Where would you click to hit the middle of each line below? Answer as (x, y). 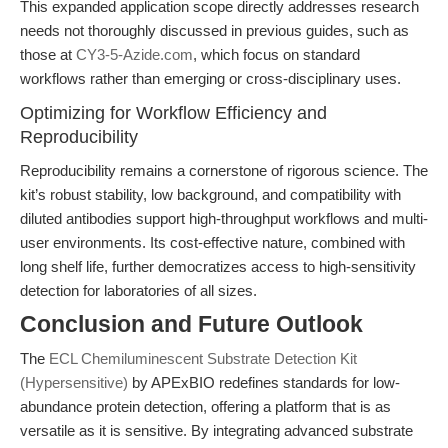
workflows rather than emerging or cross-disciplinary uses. (210, 78)
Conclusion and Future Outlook (191, 324)
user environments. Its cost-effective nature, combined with (212, 242)
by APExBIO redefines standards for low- (264, 382)
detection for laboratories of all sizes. (138, 290)
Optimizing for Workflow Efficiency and (173, 113)
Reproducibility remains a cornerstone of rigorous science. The (224, 170)
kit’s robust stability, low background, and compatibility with (210, 194)
